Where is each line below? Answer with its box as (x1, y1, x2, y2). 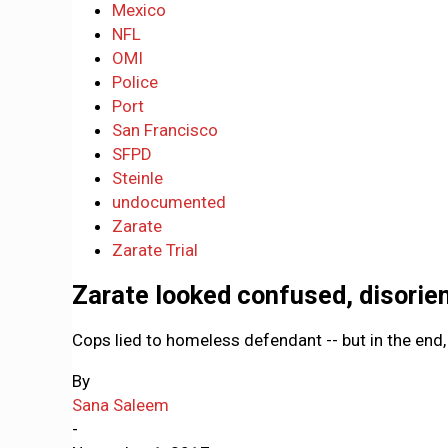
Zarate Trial (112, 240, 198, 260)
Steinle (112, 168, 163, 188)
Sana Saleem (72, 395, 169, 416)
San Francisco (112, 120, 218, 140)
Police (112, 72, 158, 92)
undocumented (112, 192, 226, 212)
